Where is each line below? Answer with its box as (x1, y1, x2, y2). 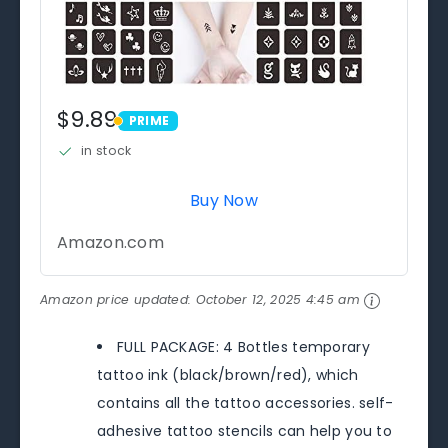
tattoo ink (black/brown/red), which (97, 365, 359, 385)
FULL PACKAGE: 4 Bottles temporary (117, 337, 370, 357)
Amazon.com (57, 231, 164, 255)
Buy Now (189, 189, 259, 213)
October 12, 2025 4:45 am (195, 291, 360, 309)
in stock (81, 142, 132, 160)
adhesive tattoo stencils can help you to (97, 421, 392, 441)
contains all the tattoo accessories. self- (97, 393, 394, 413)
